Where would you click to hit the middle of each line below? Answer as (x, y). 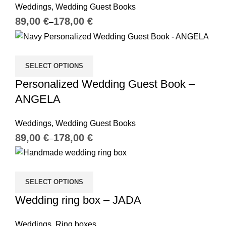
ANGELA (38, 99)
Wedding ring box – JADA (78, 200)
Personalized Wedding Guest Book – (105, 84)
